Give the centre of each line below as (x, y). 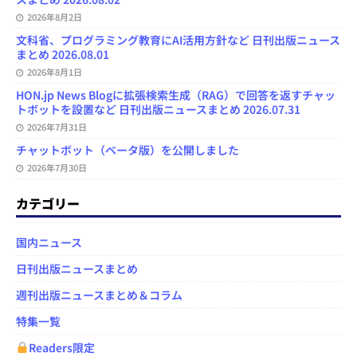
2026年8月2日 (55, 16)
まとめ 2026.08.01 (63, 54)
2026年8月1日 (55, 71)
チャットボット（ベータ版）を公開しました (127, 149)
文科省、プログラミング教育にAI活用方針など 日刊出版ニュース (178, 39)
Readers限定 (61, 347)
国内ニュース (49, 242)
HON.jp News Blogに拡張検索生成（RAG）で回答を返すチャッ (176, 94)
